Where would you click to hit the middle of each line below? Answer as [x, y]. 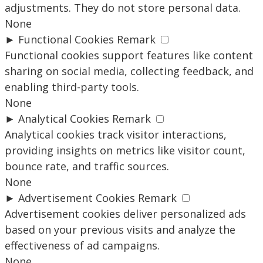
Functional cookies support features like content [129, 55]
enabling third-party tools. [72, 87]
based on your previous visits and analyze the [120, 230]
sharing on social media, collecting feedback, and [129, 71]
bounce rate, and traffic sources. [87, 166]
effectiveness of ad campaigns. [82, 245]
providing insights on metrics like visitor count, [125, 150]
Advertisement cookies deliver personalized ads [125, 214]
